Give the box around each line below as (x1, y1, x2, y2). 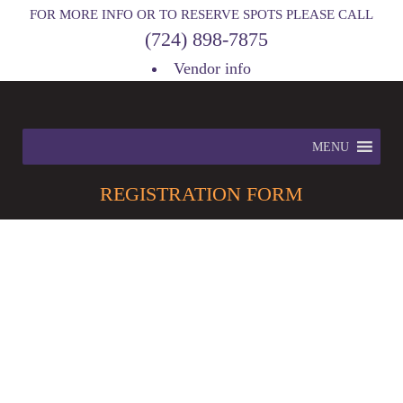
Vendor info (174, 59, 251, 77)
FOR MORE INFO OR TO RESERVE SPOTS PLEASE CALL (30, 7, 373, 22)
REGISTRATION (100, 183, 241, 205)
